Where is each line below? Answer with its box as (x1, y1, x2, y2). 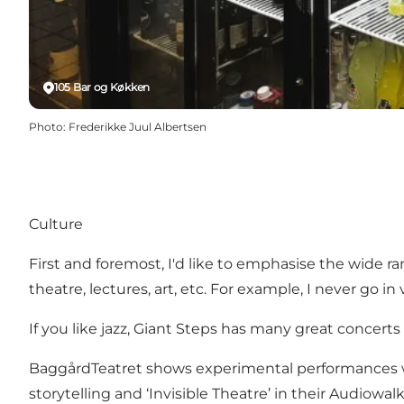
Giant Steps (133, 319, 217, 337)
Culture (29, 215, 83, 233)
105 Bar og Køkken (54, 80, 150, 95)
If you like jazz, (29, 319, 133, 337)
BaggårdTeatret (29, 359, 142, 377)
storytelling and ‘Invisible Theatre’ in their (29, 384, 329, 402)
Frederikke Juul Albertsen (69, 120, 207, 134)
